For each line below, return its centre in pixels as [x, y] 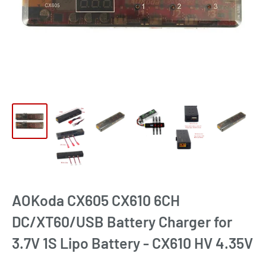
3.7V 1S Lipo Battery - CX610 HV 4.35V [132, 243]
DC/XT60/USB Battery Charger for [122, 221]
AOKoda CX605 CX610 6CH [96, 200]
